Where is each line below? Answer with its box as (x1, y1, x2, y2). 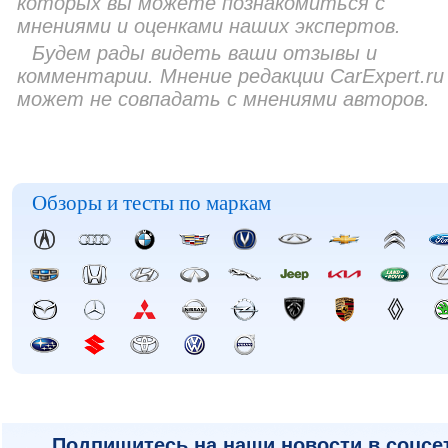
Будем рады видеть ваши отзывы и (32, 42, 377, 64)
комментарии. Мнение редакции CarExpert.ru (17, 65, 444, 87)
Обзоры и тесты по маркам (32, 191, 271, 215)
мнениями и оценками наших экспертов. (17, 15, 401, 37)
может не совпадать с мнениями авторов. (17, 88, 430, 110)
